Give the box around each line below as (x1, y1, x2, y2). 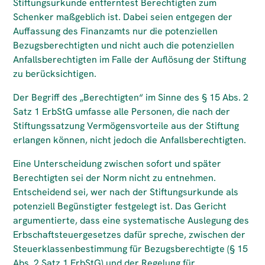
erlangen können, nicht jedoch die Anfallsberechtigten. (13, 134, 247, 146)
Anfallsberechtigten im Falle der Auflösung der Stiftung (13, 53, 247, 66)
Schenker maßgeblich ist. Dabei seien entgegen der (13, 11, 233, 23)
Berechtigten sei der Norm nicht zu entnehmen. (13, 172, 216, 184)
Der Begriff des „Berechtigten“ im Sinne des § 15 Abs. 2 (13, 91, 249, 104)
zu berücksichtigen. (13, 67, 97, 80)
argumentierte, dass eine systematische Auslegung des (13, 214, 250, 227)
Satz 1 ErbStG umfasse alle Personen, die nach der (13, 105, 231, 118)
